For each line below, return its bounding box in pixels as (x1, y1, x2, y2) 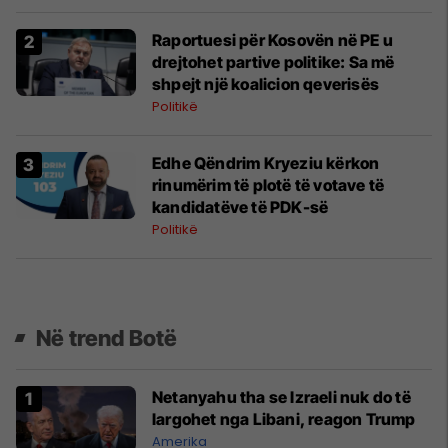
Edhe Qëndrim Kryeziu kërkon (152, 153, 380, 173)
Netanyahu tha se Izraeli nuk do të (152, 387, 411, 407)
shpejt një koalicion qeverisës (152, 74, 379, 94)
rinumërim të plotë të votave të (152, 175, 385, 195)
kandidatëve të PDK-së (152, 197, 329, 217)
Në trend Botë (36, 325, 178, 351)
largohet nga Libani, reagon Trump (152, 409, 416, 429)
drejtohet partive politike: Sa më (152, 52, 395, 72)
